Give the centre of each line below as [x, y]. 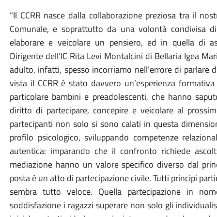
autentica [27, 151]
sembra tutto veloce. [54, 192]
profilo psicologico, [47, 137]
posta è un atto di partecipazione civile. [81, 178]
